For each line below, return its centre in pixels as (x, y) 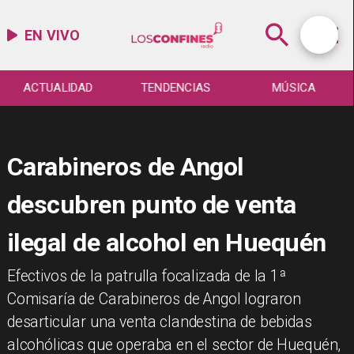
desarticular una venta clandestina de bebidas (159, 322)
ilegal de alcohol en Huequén (166, 243)
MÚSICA (294, 88)
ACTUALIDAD (58, 88)
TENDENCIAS (176, 88)
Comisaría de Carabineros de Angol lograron (154, 299)
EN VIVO (53, 35)
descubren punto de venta (151, 205)
